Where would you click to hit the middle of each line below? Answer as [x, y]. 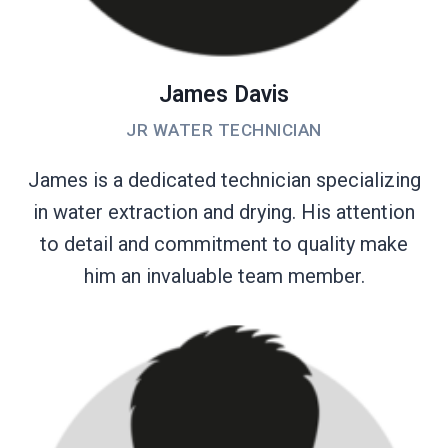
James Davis [224, 94]
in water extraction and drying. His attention [224, 211]
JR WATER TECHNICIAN [224, 129]
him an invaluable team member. [224, 275]
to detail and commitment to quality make [224, 243]
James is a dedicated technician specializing [224, 179]
